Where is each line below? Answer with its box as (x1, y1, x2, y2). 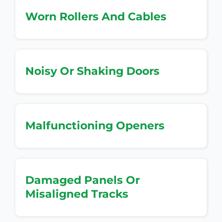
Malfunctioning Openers (25, 118, 165, 132)
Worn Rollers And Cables (25, 9, 166, 23)
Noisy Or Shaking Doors (25, 64, 160, 78)
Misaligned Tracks (25, 187, 128, 201)
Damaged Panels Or (25, 173, 140, 187)
